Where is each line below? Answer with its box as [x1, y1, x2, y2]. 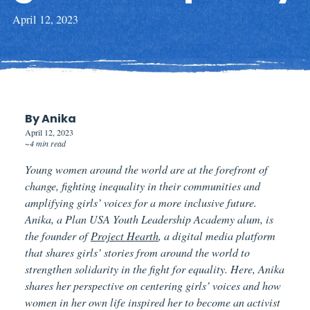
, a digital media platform [158, 228, 275, 243]
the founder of [25, 228, 91, 243]
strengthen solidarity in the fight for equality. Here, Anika [25, 261, 284, 276]
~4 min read [25, 137, 66, 149]
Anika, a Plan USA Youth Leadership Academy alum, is [25, 211, 273, 226]
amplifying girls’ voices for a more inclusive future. [25, 194, 257, 210]
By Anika [25, 110, 76, 127]
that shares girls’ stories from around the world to [25, 244, 250, 259]
